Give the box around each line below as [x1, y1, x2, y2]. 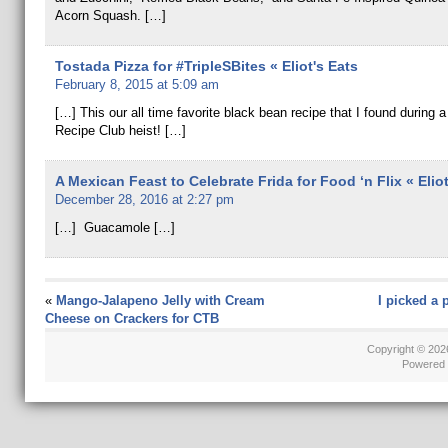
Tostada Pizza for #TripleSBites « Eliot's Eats [54, 58, 358, 74]
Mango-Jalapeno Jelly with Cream [55, 293, 265, 308]
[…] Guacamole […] [54, 220, 175, 235]
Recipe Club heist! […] [54, 123, 186, 138]
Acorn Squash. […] [54, 8, 166, 23]
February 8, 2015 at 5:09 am [54, 77, 219, 92]
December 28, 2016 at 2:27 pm [54, 192, 234, 207]
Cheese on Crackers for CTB [44, 311, 219, 326]
